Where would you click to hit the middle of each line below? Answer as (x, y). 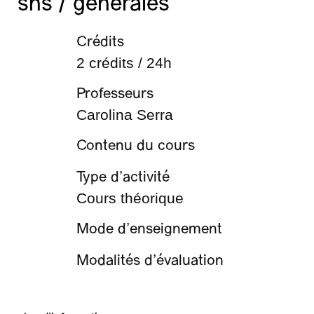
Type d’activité (123, 178)
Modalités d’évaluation (150, 261)
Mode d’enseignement (149, 230)
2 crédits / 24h (124, 63)
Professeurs (115, 94)
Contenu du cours (135, 146)
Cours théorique (130, 198)
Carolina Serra (124, 115)
